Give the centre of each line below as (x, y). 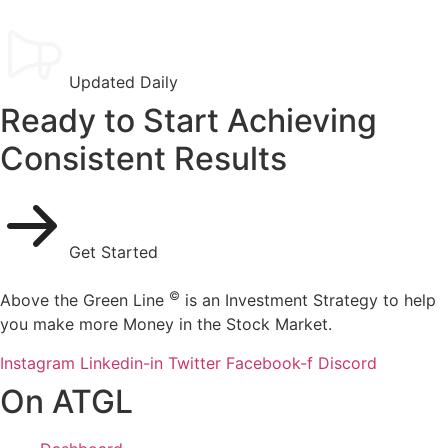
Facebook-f (269, 362)
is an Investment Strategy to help (308, 300)
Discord (347, 362)
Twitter (194, 362)
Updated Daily (123, 82)
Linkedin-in (121, 362)
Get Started (113, 252)
